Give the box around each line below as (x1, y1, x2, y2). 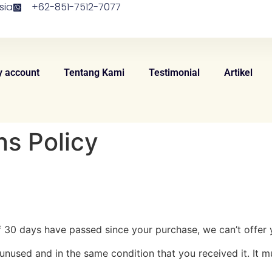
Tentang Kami (64, 67, 125, 78)
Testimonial (149, 67, 200, 78)
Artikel (224, 67, 253, 78)
